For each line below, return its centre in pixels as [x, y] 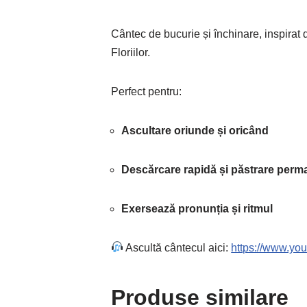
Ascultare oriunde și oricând [195, 130]
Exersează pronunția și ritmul [197, 208]
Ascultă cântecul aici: [177, 247]
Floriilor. [131, 52]
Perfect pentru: [146, 91]
